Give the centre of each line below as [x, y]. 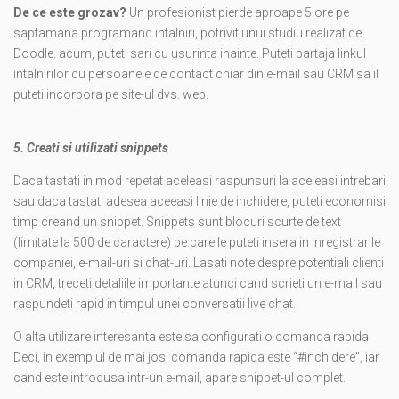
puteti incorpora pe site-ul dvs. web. [111, 95]
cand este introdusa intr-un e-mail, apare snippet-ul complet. [179, 378]
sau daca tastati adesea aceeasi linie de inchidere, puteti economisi [199, 202]
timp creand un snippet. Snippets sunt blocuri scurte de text [177, 222]
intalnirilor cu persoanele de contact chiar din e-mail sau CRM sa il [196, 74]
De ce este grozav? [71, 13]
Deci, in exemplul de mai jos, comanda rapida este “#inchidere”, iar [196, 358]
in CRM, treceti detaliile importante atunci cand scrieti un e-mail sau [198, 284]
